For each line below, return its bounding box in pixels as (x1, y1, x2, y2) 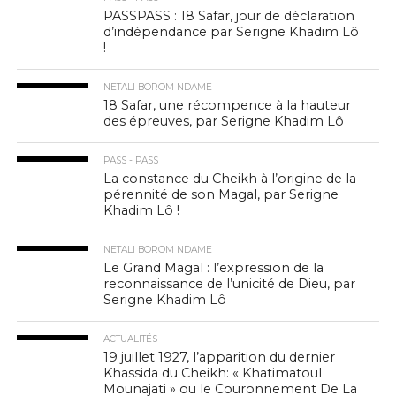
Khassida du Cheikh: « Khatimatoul (103, 364, 323, 381)
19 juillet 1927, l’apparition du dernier (103, 348, 336, 365)
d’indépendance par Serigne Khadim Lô (103, 23, 360, 40)
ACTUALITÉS (103, 332, 158, 345)
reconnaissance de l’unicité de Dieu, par (103, 275, 356, 292)
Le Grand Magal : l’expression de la (103, 259, 324, 276)
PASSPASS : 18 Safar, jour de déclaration (103, 7, 355, 24)
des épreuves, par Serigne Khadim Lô (103, 112, 345, 129)
